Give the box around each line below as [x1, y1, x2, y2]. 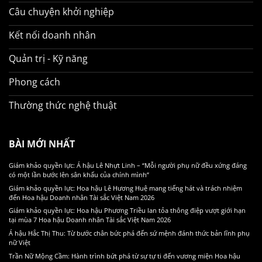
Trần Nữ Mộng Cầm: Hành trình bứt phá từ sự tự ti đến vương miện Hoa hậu [9, 251, 240, 261]
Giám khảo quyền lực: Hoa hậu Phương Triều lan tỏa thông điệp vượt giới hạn [9, 206, 246, 215]
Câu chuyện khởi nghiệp [9, 5, 114, 19]
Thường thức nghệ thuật [9, 99, 117, 112]
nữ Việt [9, 238, 30, 247]
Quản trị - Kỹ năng [9, 52, 88, 65]
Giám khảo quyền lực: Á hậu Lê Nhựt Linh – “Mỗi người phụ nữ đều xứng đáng [9, 160, 247, 170]
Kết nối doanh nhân [9, 29, 96, 42]
